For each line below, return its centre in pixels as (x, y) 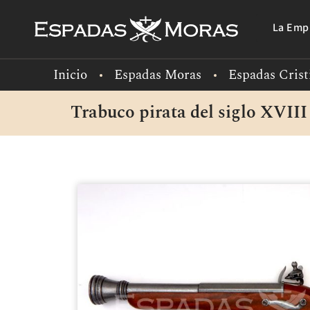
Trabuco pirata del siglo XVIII (189, 113)
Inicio (70, 75)
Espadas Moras (158, 75)
